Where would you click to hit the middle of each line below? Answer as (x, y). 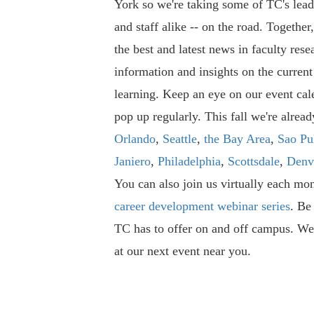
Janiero (132, 162)
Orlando (135, 139)
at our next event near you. (182, 251)
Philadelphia (189, 162)
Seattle (179, 139)
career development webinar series (202, 206)
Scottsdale (253, 162)
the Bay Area (237, 139)
